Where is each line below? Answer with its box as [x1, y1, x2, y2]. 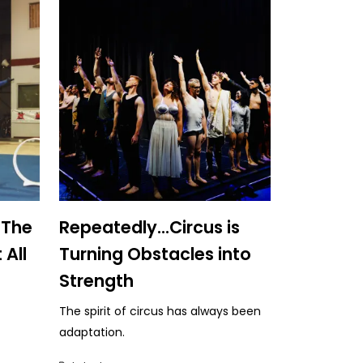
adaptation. [59, 323, 125, 340]
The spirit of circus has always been [59, 302, 261, 319]
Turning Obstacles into [59, 241, 251, 266]
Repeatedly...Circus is [59, 215, 240, 239]
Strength [59, 268, 134, 293]
